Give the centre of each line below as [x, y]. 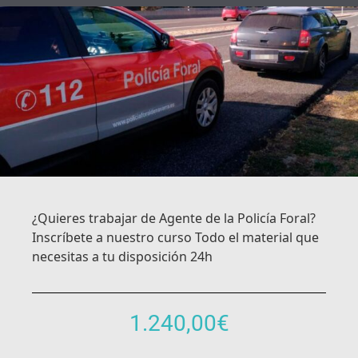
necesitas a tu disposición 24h [122, 256]
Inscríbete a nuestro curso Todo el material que [175, 237]
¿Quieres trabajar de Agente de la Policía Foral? [174, 218]
